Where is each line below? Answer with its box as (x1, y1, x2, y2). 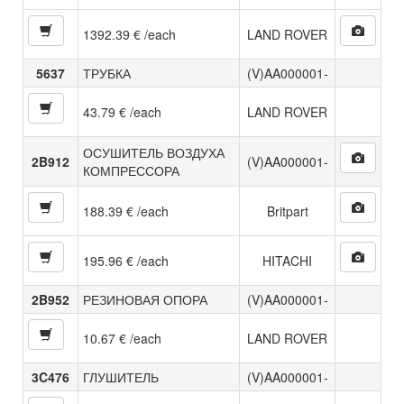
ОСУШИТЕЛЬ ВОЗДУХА (83, 142, 225, 161)
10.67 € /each (83, 328, 161, 347)
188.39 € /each (83, 201, 169, 220)
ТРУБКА (83, 63, 131, 82)
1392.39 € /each (83, 24, 176, 43)
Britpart (266, 201, 308, 220)
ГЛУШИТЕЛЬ (83, 367, 159, 386)
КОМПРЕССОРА (83, 161, 179, 179)
